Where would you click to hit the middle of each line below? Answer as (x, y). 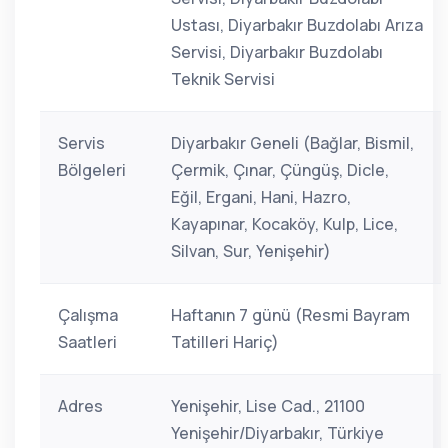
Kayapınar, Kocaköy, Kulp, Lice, (284, 224)
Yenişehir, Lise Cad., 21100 (268, 406)
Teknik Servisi (223, 79)
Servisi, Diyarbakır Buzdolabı (277, 52)
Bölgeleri (92, 170)
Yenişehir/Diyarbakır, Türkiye (277, 433)
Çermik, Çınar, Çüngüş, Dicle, (280, 170)
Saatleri (87, 342)
